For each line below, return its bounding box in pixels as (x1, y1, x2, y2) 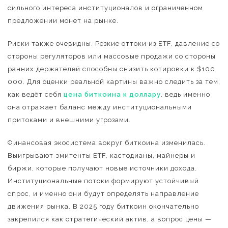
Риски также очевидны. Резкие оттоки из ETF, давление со (8, 40, 220, 47)
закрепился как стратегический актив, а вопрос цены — (8, 215, 212, 223)
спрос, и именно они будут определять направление (8, 190, 199, 197)
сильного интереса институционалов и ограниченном (8, 4, 203, 12)
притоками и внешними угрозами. (8, 116, 131, 124)
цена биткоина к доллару (64, 91, 161, 98)
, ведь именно (161, 91, 210, 98)
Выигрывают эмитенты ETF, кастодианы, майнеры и (8, 152, 195, 159)
